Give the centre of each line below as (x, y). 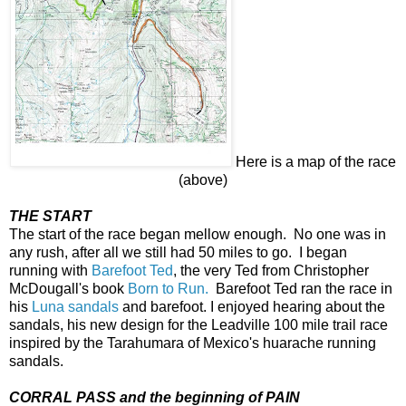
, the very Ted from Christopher (271, 270)
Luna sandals (75, 306)
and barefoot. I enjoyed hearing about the (252, 306)
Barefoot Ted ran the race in (300, 288)
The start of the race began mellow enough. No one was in (198, 234)
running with (48, 270)
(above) (203, 179)
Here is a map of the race (314, 161)
